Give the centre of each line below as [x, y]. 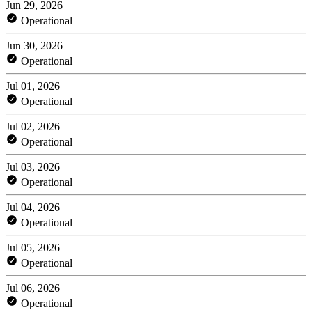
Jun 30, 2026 [34, 45]
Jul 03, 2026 [33, 166]
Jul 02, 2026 [33, 126]
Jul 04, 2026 [33, 207]
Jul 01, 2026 [33, 86]
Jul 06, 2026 [33, 288]
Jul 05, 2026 [33, 247]
